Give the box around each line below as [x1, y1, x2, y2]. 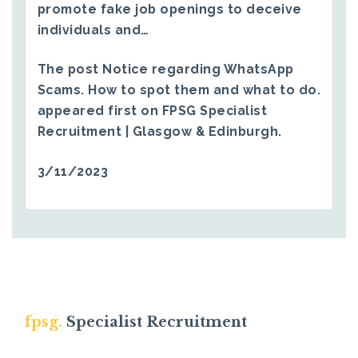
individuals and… [37, 22, 149, 38]
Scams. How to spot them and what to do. [37, 82, 321, 98]
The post [37, 62, 103, 78]
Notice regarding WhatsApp [102, 62, 294, 78]
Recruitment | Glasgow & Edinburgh [37, 124, 279, 140]
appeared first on [37, 103, 162, 119]
